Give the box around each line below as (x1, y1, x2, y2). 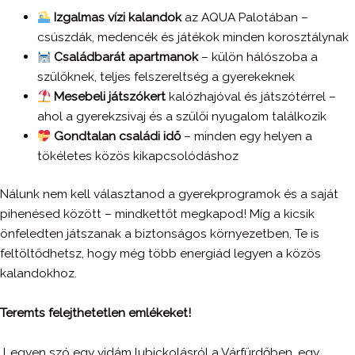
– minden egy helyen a (181, 128, 313, 144)
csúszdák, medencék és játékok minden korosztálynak (36, 29, 349, 45)
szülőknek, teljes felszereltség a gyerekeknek (36, 69, 295, 85)
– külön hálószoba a (198, 49, 319, 65)
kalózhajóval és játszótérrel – (166, 89, 337, 105)
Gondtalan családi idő (54, 128, 181, 144)
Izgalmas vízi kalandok (54, 10, 182, 25)
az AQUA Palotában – (181, 10, 309, 25)
